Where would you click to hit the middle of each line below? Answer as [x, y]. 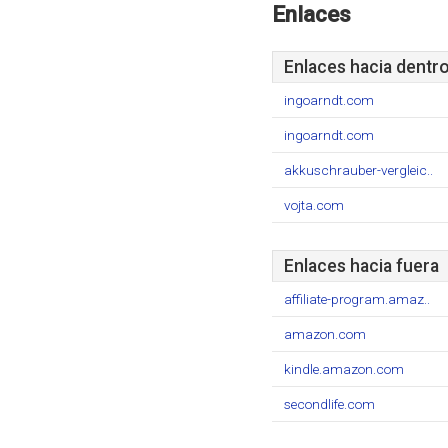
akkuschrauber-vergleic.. [358, 170]
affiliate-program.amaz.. [357, 299]
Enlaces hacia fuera [361, 266]
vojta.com [314, 205]
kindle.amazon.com [344, 369]
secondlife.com [329, 404]
